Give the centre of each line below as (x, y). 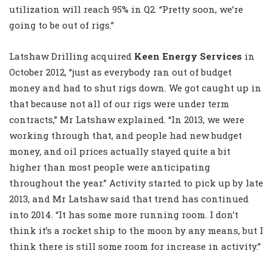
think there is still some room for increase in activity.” (135, 246)
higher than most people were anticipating (110, 167)
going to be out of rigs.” (62, 25)
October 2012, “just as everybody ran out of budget (120, 72)
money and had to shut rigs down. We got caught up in (135, 88)
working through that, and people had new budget (126, 136)
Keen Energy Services (188, 56)
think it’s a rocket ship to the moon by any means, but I (136, 231)
